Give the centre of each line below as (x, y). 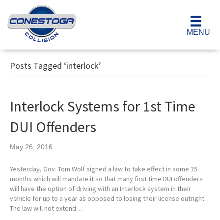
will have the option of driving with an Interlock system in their (100, 189)
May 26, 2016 (31, 147)
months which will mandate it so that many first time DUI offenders (106, 179)
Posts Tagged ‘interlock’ (55, 66)
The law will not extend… (46, 208)
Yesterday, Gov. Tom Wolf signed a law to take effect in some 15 (104, 169)
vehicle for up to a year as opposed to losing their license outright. (108, 199)
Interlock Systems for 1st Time (103, 106)
